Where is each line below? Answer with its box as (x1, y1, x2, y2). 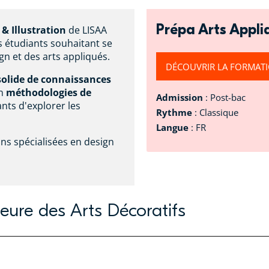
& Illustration (2, 23, 66, 37)
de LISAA (66, 23, 107, 37)
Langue (156, 121, 191, 134)
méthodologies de (6, 85, 91, 99)
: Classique (192, 106, 238, 119)
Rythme (156, 106, 192, 119)
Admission (156, 91, 205, 104)
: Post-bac (205, 91, 246, 104)
